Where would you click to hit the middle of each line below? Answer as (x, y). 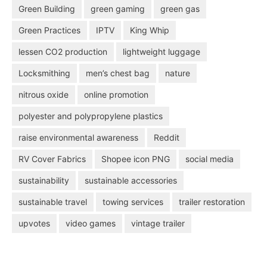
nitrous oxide (44, 95)
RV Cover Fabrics (52, 159)
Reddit (167, 138)
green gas (180, 9)
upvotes (34, 223)
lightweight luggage (162, 52)
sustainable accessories (131, 181)
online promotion (116, 95)
